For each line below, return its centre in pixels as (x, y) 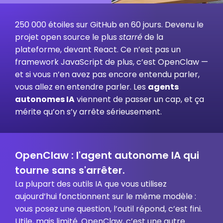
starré (131, 37)
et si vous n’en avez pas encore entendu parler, (107, 74)
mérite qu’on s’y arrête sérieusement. (88, 112)
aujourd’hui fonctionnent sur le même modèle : (106, 196)
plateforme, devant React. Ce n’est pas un (98, 50)
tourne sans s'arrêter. (70, 170)
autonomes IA (45, 99)
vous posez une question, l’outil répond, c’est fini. (109, 209)
